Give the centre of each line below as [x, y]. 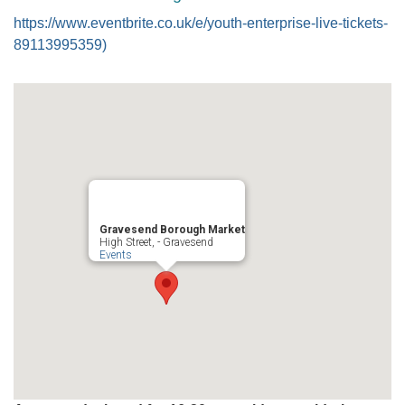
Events [115, 255]
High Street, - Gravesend [156, 242]
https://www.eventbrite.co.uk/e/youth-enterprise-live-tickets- [201, 23]
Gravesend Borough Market [172, 230]
